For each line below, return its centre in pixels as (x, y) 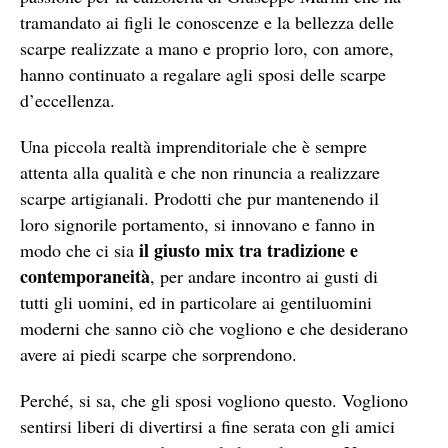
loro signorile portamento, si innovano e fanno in (197, 224)
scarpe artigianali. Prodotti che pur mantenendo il (199, 198)
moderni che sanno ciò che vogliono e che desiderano (214, 328)
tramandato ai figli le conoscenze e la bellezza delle (207, 22)
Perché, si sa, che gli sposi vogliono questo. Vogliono (214, 400)
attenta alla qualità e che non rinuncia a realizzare (200, 172)
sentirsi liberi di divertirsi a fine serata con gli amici (207, 426)
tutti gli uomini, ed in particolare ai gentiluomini (196, 302)
